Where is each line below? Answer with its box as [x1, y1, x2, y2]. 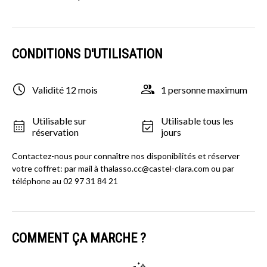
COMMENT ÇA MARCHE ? [12, 231, 146, 246]
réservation [32, 126, 79, 138]
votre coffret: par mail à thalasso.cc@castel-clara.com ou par [12, 163, 234, 174]
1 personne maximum [161, 83, 247, 95]
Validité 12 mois [32, 83, 98, 95]
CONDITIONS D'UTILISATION [12, 46, 163, 62]
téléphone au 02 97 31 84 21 [12, 176, 118, 187]
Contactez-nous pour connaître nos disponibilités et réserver [12, 151, 240, 162]
